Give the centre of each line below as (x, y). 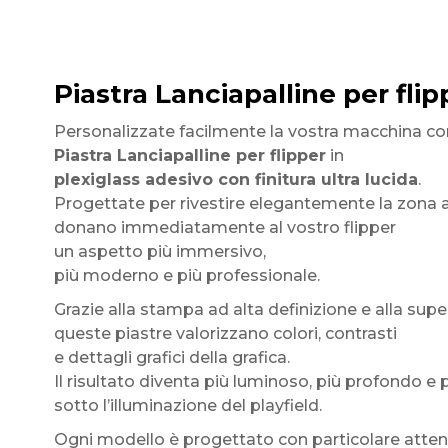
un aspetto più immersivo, (159, 251)
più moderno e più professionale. (186, 275)
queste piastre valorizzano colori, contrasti (225, 333)
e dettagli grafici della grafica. (171, 357)
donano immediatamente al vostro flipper (224, 227)
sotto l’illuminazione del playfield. (187, 405)
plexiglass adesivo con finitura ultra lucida (235, 179)
